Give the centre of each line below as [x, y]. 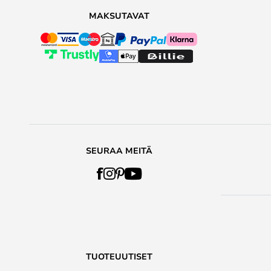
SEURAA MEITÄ [119, 150]
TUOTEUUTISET [119, 256]
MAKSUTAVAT [119, 15]
